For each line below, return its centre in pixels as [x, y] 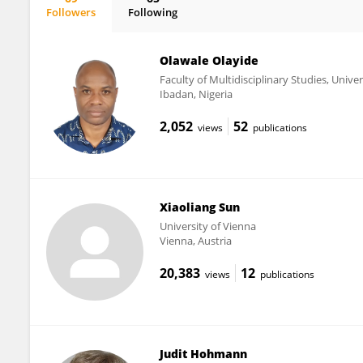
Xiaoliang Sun [199, 207]
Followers [71, 12]
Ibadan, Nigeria [196, 94]
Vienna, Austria [195, 240]
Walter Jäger [91, 26]
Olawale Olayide [209, 60]
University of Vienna [207, 226]
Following [153, 12]
